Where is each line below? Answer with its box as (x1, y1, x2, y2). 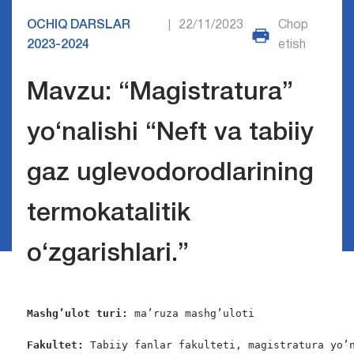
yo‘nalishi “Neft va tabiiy (26, 122, 314, 145)
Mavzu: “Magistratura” (26, 81, 293, 105)
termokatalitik (26, 202, 190, 226)
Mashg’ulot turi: (26, 307, 128, 320)
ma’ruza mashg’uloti (127, 307, 254, 320)
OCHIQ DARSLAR (26, 20, 130, 31)
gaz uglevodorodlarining (26, 162, 314, 186)
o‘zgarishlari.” (26, 243, 189, 266)
